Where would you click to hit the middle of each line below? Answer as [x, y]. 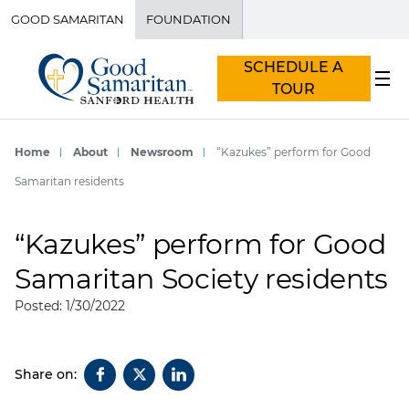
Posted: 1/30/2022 [70, 305]
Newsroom [162, 152]
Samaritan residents [69, 181]
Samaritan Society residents [202, 278]
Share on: [46, 374]
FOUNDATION [189, 19]
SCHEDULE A [294, 68]
